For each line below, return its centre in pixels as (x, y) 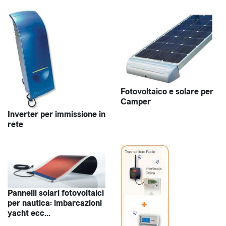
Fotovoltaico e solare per (167, 92)
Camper (136, 102)
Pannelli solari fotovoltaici (56, 193)
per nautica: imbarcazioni (55, 203)
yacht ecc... (29, 213)
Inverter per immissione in (56, 115)
